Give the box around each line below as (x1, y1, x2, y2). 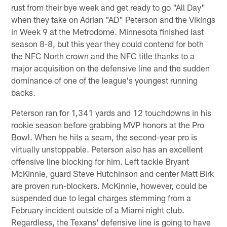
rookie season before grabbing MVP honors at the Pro (11, 119, 205, 130)
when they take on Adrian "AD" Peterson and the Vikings (11, 14, 216, 24)
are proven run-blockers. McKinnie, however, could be (11, 180, 208, 191)
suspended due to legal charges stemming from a (11, 192, 192, 203)
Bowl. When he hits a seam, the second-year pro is (11, 131, 198, 142)
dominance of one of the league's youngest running (11, 74, 198, 85)
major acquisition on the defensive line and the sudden (11, 62, 210, 73)
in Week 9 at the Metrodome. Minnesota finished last (11, 26, 204, 36)
